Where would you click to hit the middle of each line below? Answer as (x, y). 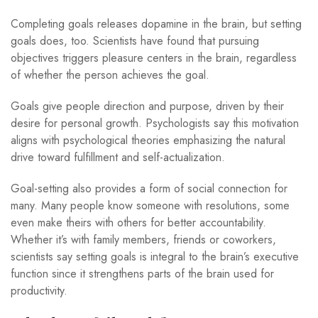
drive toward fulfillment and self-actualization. (120, 157)
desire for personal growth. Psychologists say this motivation (155, 123)
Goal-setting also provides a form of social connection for (149, 188)
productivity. (39, 290)
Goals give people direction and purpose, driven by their (147, 106)
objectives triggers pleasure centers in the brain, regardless (154, 57)
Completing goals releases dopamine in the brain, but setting (156, 23)
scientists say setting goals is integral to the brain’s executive (155, 256)
